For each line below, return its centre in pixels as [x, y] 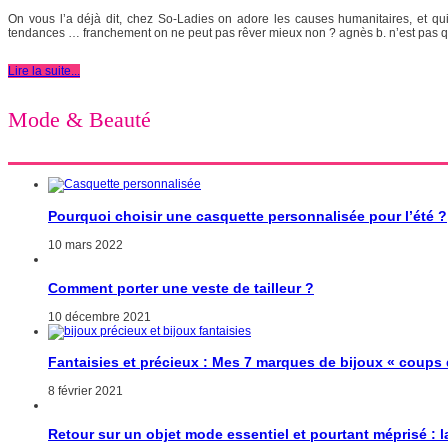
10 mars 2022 [85, 244]
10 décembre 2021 [99, 316]
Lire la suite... [44, 70]
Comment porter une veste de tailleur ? [181, 287]
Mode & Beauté [79, 120]
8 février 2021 [85, 390]
